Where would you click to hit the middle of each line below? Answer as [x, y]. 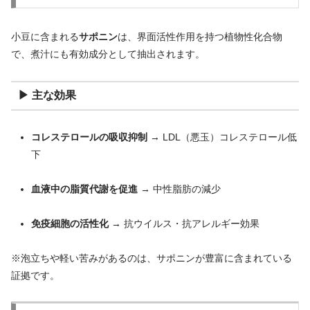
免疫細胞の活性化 [70, 223]
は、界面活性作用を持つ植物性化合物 [200, 37]
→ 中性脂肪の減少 [179, 189]
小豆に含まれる [45, 37]
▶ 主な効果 [47, 95]
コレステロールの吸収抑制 [89, 137]
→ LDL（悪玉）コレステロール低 [222, 137]
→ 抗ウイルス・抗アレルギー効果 [184, 223]
